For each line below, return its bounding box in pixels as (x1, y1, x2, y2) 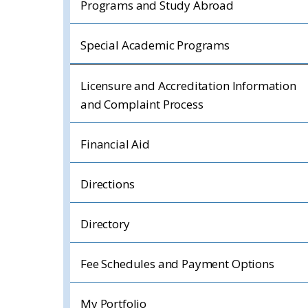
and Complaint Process (80, 96, 203, 112)
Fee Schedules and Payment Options (80, 256, 274, 272)
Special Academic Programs (80, 37, 230, 53)
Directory (80, 216, 130, 232)
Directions (80, 176, 135, 192)
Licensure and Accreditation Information (80, 78, 296, 93)
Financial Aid (80, 136, 150, 152)
